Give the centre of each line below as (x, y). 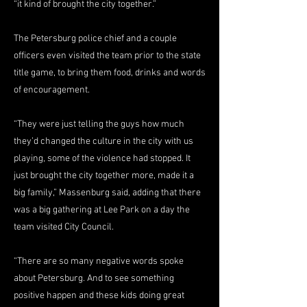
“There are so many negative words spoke (99, 261)
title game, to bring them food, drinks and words (110, 73)
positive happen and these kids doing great (99, 296)
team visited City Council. (64, 227)
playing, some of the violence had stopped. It (102, 159)
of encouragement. (52, 90)
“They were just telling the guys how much (99, 124)
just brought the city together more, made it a (104, 176)
